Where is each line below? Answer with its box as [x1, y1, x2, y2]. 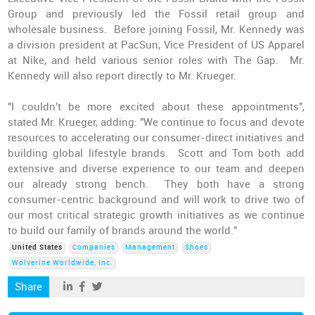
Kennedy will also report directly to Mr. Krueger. [8, 70, 237, 82]
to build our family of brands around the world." [8, 224, 238, 237]
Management [125, 243, 176, 252]
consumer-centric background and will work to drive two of [8, 193, 304, 206]
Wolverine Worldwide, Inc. [12, 259, 114, 267]
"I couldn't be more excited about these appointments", [8, 101, 304, 113]
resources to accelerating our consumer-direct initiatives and [8, 131, 304, 144]
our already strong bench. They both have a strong [8, 178, 304, 191]
